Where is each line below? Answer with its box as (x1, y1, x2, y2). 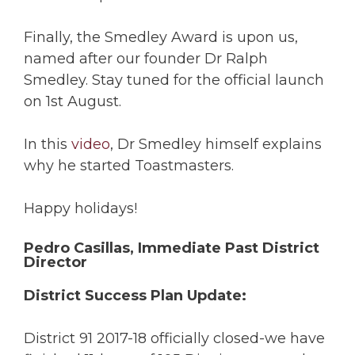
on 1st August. (24, 92, 121, 110)
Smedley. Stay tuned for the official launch (24, 71, 324, 89)
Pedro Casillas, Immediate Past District (24, 239, 319, 257)
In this (24, 135, 71, 153)
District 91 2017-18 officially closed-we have (24, 329, 325, 347)
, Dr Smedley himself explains (110, 135, 322, 153)
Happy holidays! (24, 199, 137, 217)
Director (24, 253, 87, 271)
